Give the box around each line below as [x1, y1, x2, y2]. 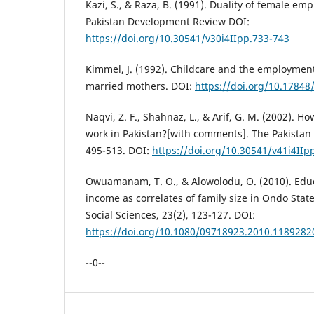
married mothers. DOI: [86, 79, 195, 93]
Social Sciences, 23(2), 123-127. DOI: [86, 208, 255, 222]
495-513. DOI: [86, 144, 152, 158]
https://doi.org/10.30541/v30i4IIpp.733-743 [86, 32, 289, 46]
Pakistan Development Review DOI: [86, 15, 250, 29]
